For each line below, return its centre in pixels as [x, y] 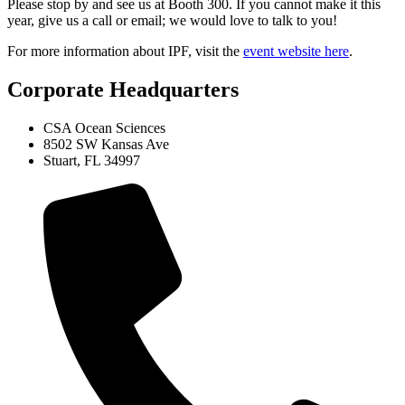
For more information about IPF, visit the [125, 52]
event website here [296, 52]
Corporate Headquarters [123, 90]
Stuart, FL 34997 [92, 161]
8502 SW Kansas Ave [106, 145]
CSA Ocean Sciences [104, 128]
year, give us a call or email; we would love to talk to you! [172, 21]
